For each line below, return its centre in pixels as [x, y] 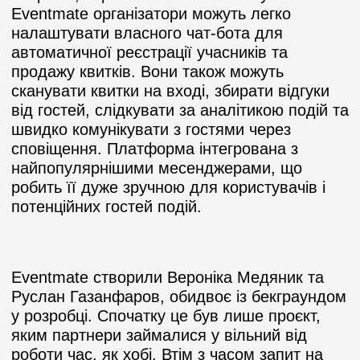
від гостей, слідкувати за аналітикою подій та [180, 110]
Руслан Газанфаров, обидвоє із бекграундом [179, 296]
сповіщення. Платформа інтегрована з [155, 148]
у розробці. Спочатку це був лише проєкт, [166, 315]
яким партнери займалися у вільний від [159, 335]
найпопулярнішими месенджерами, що [157, 168]
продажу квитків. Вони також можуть [147, 71]
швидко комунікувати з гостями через [151, 129]
